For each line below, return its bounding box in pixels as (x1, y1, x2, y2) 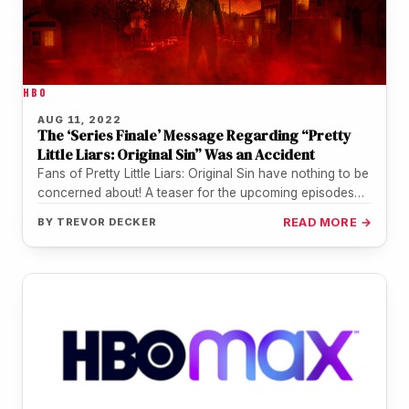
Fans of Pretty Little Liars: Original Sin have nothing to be (37, 165, 369, 181)
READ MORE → (282, 215, 372, 229)
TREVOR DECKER (56, 215, 158, 228)
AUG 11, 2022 (37, 112, 121, 126)
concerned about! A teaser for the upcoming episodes (37, 184, 354, 200)
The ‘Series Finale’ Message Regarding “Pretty (37, 124, 351, 145)
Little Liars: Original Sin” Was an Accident (37, 143, 315, 164)
